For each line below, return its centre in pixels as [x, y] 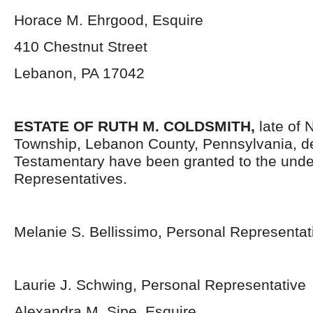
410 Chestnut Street [81, 46]
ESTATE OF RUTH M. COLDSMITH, [137, 126]
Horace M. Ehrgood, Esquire [109, 20]
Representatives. [71, 179]
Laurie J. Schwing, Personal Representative [160, 285]
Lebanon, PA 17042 [79, 73]
